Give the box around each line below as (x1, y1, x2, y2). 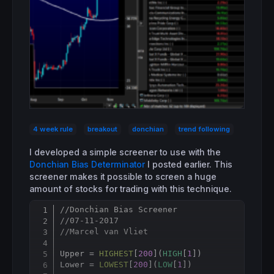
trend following (179, 125, 230, 133)
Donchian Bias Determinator (29, 159, 145, 169)
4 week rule (33, 125, 73, 133)
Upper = (60, 248, 100, 258)
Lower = (60, 259, 100, 269)
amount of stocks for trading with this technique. (29, 183, 232, 194)
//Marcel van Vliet (60, 226, 149, 236)
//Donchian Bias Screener (60, 204, 178, 214)
